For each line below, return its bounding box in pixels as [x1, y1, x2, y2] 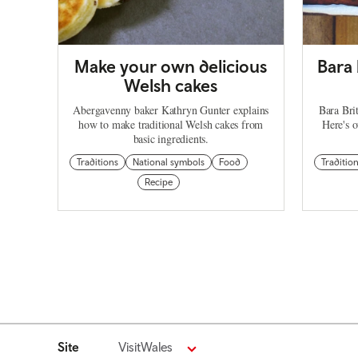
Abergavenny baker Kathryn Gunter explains [73, 101, 269, 117]
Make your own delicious [74, 55, 268, 77]
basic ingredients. [133, 130, 209, 146]
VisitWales [118, 339, 173, 354]
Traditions [77, 156, 119, 168]
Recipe [145, 176, 173, 188]
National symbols [133, 156, 205, 168]
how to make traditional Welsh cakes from [78, 116, 264, 132]
